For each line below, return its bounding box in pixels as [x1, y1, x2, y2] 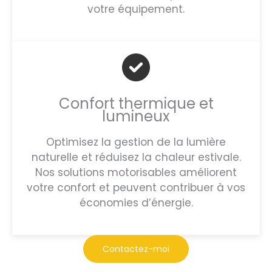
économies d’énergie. [79, 195, 193, 211]
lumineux [102, 106, 170, 127]
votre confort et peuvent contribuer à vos [27, 180, 245, 195]
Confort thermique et [58, 93, 214, 114]
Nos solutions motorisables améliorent [35, 165, 237, 180]
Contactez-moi [103, 243, 169, 256]
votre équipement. [87, 2, 185, 17]
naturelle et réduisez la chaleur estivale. [31, 150, 241, 165]
